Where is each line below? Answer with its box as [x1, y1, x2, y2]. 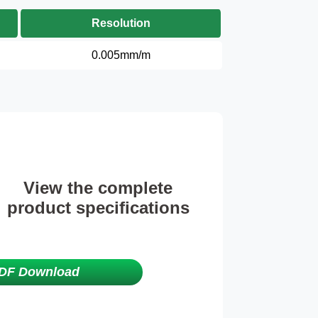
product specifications [6, 197, 190, 217]
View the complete [23, 177, 173, 197]
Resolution [91, 16, 150, 29]
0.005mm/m [91, 48, 150, 61]
